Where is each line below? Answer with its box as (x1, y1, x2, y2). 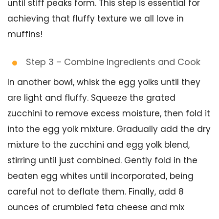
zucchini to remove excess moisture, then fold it (7, 108, 210, 119)
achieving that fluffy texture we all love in (7, 13, 184, 24)
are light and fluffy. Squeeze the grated (7, 92, 175, 104)
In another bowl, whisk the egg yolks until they (7, 76, 200, 88)
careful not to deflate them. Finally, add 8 (7, 186, 184, 197)
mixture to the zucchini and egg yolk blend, (7, 139, 190, 151)
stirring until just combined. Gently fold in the (7, 154, 197, 166)
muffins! (7, 28, 43, 40)
